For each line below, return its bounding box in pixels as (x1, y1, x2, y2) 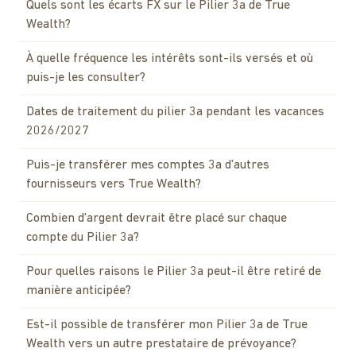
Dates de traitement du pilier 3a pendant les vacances (26, 105, 324, 118)
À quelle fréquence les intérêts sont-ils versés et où (26, 52, 313, 65)
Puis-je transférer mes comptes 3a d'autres (26, 158, 269, 172)
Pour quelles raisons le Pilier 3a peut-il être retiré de (26, 265, 321, 278)
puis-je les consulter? (26, 71, 145, 84)
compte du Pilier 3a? (26, 230, 139, 244)
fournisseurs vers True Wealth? (26, 177, 201, 191)
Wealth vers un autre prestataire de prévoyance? (26, 337, 296, 350)
